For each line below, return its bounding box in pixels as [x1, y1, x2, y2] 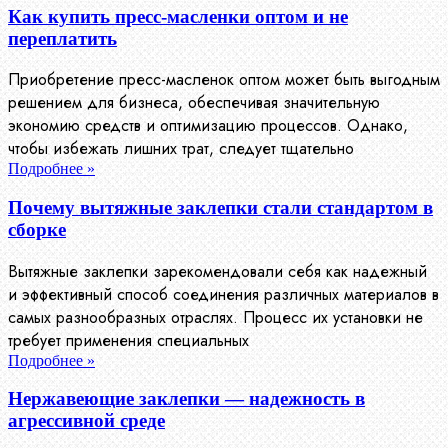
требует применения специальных [8, 328, 249, 352]
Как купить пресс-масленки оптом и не [8, 5, 348, 27]
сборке [8, 219, 66, 241]
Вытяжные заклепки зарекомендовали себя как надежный [8, 259, 427, 283]
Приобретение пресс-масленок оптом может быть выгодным [8, 68, 440, 92]
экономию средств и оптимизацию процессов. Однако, [8, 114, 408, 138]
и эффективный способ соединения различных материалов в [8, 282, 439, 306]
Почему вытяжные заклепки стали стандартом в [8, 197, 433, 219]
